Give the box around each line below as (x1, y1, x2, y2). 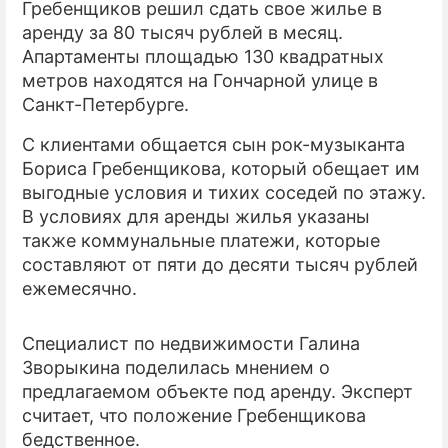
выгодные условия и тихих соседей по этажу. (22, 181, 426, 203)
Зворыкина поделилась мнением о (22, 356, 330, 378)
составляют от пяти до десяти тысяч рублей (22, 253, 418, 275)
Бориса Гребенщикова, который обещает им (22, 157, 420, 179)
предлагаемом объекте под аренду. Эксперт (22, 380, 413, 402)
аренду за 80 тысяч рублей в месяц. (22, 21, 343, 43)
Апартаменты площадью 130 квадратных (22, 45, 384, 67)
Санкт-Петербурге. (22, 93, 189, 115)
